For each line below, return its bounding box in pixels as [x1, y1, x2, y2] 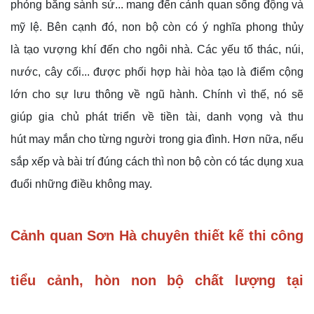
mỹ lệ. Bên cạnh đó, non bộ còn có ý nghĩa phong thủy [11, 20, 303, 33]
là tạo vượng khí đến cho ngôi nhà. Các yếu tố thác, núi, [11, 43, 303, 55]
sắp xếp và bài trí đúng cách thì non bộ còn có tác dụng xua [11, 155, 303, 168]
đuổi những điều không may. [11, 177, 152, 190]
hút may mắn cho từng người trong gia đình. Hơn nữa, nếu [11, 132, 303, 145]
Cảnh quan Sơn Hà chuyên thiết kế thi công [11, 227, 303, 243]
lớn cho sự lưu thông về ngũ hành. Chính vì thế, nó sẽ [11, 88, 303, 100]
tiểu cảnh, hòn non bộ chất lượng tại [11, 272, 303, 288]
